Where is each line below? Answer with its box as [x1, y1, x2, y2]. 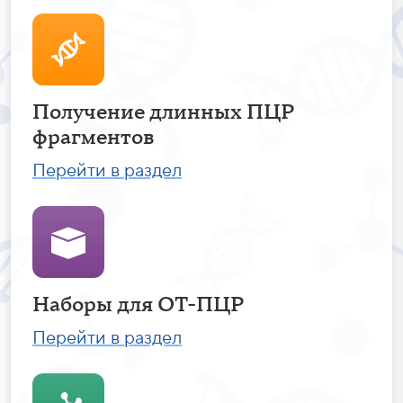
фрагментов [32, 124, 155, 151]
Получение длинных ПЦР [32, 99, 295, 126]
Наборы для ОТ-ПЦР [32, 291, 245, 318]
